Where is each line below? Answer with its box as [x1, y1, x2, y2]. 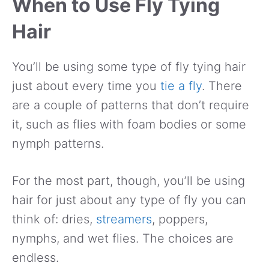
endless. [12, 250, 59, 265]
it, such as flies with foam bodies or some [12, 116, 246, 131]
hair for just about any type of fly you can [12, 192, 246, 207]
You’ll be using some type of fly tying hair [12, 59, 246, 74]
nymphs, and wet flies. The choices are [12, 231, 234, 246]
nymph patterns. [12, 136, 104, 151]
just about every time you [12, 78, 160, 93]
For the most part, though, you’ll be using [12, 173, 245, 188]
